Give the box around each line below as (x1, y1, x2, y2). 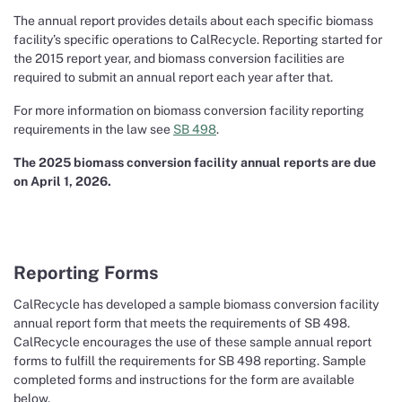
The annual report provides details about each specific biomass (13, 13, 373, 28)
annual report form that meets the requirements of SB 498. (13, 316, 350, 330)
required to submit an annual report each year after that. (13, 70, 333, 84)
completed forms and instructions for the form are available (13, 372, 354, 387)
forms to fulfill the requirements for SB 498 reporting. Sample (13, 354, 366, 368)
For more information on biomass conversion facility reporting (13, 103, 364, 118)
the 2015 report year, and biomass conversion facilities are (13, 51, 345, 66)
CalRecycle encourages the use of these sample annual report (13, 335, 371, 349)
